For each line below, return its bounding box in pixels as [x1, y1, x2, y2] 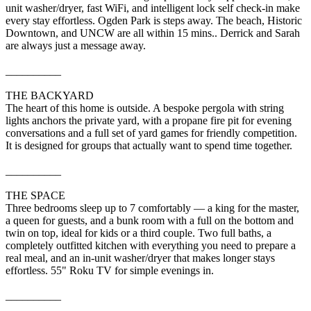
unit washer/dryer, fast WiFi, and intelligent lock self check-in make [6, 1, 300, 14]
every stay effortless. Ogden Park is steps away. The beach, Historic [6, 14, 302, 26]
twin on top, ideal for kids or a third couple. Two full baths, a [6, 226, 271, 239]
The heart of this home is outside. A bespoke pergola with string [6, 101, 284, 114]
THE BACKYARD [6, 89, 94, 101]
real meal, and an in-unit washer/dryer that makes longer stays [6, 251, 275, 264]
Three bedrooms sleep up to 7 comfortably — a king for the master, [6, 201, 299, 214]
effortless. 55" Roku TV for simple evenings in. [6, 264, 214, 276]
